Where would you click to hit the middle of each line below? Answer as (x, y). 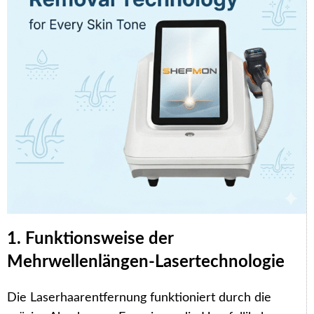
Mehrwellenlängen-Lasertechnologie (146, 262)
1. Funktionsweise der (90, 239)
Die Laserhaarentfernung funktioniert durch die (139, 298)
